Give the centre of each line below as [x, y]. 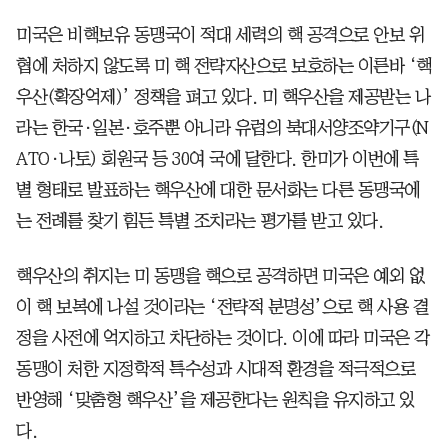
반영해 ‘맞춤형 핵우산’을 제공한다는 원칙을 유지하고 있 [215, 399]
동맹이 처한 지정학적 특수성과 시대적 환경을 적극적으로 [215, 368]
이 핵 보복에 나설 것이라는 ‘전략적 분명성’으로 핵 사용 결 [222, 306]
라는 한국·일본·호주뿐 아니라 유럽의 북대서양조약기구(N [222, 127]
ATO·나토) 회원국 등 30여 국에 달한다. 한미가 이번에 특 [217, 158]
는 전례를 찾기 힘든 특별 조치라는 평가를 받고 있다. [199, 220]
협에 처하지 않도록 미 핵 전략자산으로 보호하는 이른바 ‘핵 [224, 65]
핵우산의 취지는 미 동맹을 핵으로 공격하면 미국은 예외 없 [220, 275]
